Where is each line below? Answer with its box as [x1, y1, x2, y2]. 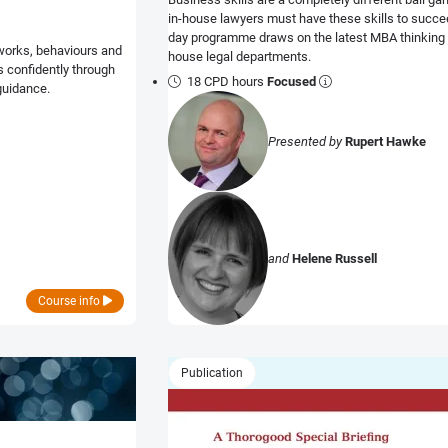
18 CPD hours [187, 74, 268, 90]
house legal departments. [168, 48, 311, 64]
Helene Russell [292, 250, 377, 266]
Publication [181, 366, 243, 381]
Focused [267, 74, 317, 90]
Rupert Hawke [345, 133, 426, 149]
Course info [38, 294, 103, 309]
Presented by [268, 133, 345, 149]
